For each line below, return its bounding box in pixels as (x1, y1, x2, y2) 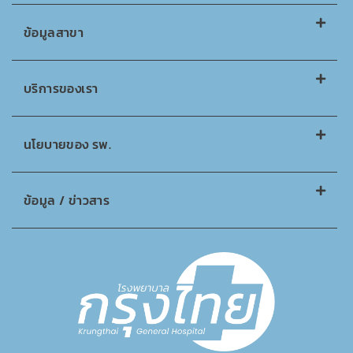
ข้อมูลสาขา (24, 23, 84, 43)
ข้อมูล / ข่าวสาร (24, 191, 110, 210)
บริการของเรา (24, 79, 98, 98)
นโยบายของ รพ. (24, 135, 112, 154)
